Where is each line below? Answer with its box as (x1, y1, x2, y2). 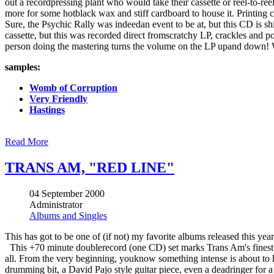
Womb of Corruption (29, 82, 117, 93)
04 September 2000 (29, 188, 105, 199)
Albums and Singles (29, 210, 107, 221)
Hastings (29, 104, 65, 115)
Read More (5, 136, 48, 147)
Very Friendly (29, 93, 87, 104)
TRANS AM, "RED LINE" (5, 159, 174, 176)
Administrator (29, 199, 83, 210)
